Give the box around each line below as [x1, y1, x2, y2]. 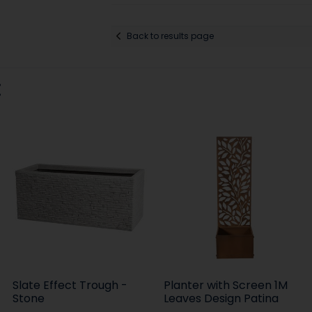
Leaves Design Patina [164, 290, 279, 306]
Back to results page [126, 30, 214, 42]
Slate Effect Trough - [13, 276, 128, 293]
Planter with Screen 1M [164, 276, 288, 293]
